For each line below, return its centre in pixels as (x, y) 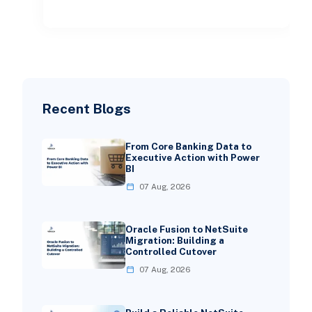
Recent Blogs (86, 108)
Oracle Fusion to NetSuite (186, 229)
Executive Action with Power (192, 157)
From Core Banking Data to (188, 146)
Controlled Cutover (171, 252)
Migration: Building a (174, 241)
